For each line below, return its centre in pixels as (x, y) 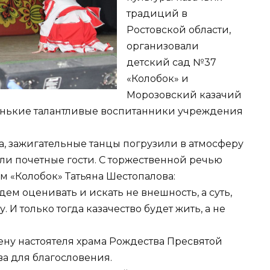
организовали (163, 46)
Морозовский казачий (184, 95)
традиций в (157, 14)
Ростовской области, (179, 30)
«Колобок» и (158, 79)
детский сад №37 (171, 63)
